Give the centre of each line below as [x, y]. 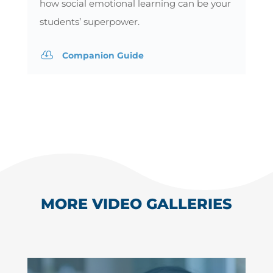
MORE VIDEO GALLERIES [136, 204]
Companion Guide [103, 55]
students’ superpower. [89, 21]
